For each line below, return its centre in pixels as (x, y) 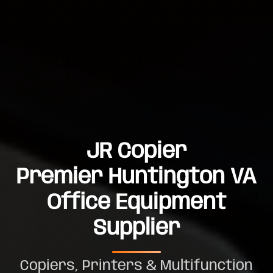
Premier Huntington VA (136, 178)
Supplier (136, 229)
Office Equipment (136, 204)
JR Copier (136, 152)
